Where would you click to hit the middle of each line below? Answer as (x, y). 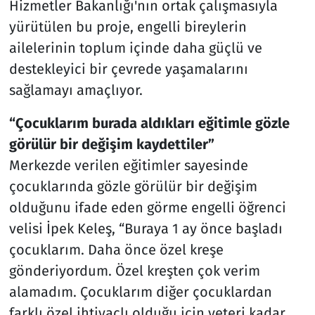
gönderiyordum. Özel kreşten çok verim (134, 270)
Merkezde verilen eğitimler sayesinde (128, 165)
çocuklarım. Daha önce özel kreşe (116, 249)
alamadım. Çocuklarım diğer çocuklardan (140, 291)
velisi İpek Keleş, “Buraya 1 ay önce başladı (146, 228)
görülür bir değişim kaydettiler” (111, 144)
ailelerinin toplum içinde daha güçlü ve (135, 47)
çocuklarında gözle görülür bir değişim (133, 186)
